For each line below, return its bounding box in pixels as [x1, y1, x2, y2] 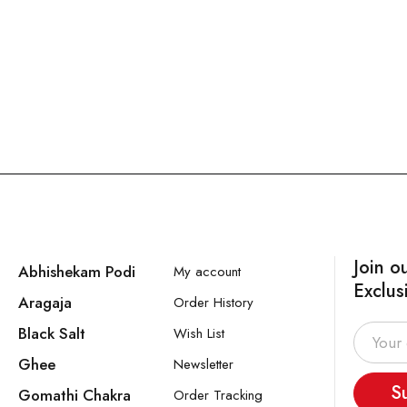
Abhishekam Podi [17, 260, 135, 283]
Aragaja [17, 291, 72, 313]
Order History [174, 292, 254, 313]
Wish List [174, 323, 225, 343]
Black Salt [17, 322, 85, 344]
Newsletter [174, 353, 234, 374]
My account [174, 261, 242, 282]
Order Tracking [174, 384, 263, 405]
